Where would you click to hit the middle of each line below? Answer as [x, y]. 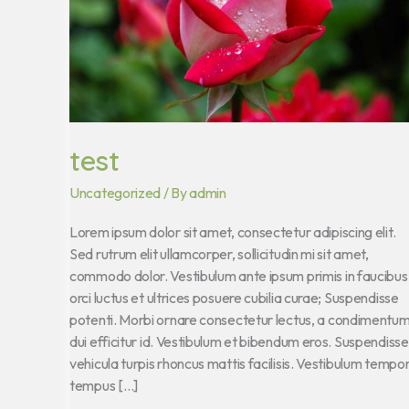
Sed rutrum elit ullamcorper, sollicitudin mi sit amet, [219, 254]
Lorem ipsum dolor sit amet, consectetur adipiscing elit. [233, 232]
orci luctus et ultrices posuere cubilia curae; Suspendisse [234, 298]
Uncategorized [115, 193]
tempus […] [104, 386]
